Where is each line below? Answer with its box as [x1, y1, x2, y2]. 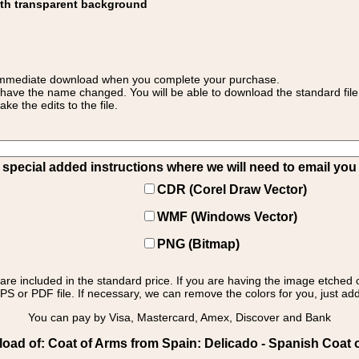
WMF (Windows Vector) [157, 210, 297, 224]
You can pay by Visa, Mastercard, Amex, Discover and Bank [28, 311, 331, 324]
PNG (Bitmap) [157, 237, 240, 251]
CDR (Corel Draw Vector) [157, 183, 307, 196]
